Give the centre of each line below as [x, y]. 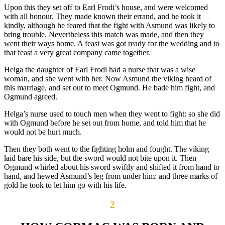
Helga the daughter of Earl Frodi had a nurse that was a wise [100, 70]
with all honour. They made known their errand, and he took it [102, 17]
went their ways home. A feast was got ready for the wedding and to [112, 44]
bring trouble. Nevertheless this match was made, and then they [104, 35]
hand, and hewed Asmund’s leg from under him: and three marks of [111, 176]
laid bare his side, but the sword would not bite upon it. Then [100, 158]
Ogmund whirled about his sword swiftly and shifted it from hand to [112, 167]
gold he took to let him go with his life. [65, 185]
